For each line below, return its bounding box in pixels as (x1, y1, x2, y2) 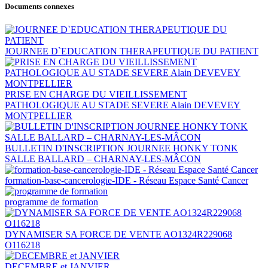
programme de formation (5, 197, 98, 208)
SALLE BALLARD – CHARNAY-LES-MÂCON (5, 154, 201, 165)
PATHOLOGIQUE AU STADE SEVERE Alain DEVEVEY (5, 100, 240, 111)
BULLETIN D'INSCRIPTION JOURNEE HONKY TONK (5, 143, 238, 154)
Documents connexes (5, 1, 74, 11)
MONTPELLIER (5, 111, 72, 121)
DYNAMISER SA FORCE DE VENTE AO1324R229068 (5, 229, 232, 240)
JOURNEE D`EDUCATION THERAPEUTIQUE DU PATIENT (5, 46, 258, 57)
